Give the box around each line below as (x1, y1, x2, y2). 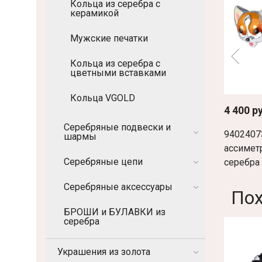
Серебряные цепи (64, 156, 143, 168)
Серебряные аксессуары (64, 181, 173, 193)
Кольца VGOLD (70, 92, 135, 104)
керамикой (70, 7, 119, 19)
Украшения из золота (57, 246, 150, 257)
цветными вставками (70, 67, 166, 79)
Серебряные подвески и (64, 121, 171, 133)
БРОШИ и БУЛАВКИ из (64, 206, 166, 218)
